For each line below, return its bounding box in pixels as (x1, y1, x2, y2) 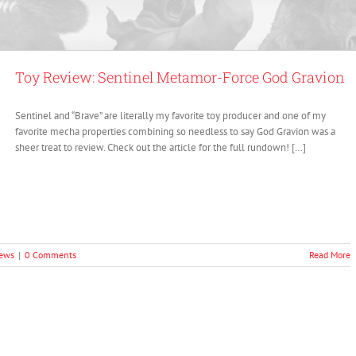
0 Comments (25, 249, 76, 261)
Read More (309, 249, 350, 261)
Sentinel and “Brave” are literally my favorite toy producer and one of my (15, 109, 326, 122)
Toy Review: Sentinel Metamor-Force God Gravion (15, 68, 345, 87)
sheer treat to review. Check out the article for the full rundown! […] (15, 141, 306, 154)
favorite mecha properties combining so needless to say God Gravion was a (15, 125, 335, 138)
